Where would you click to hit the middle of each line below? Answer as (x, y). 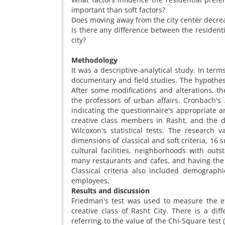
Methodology (94, 60)
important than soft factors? (118, 10)
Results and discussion (110, 191)
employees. (90, 181)
